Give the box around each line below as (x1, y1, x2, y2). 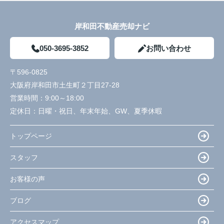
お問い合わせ (145, 44, 191, 53)
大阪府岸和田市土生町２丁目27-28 (10, 81, 121, 89)
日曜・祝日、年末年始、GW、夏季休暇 (38, 107, 162, 115)
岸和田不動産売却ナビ (74, 22, 149, 31)
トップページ (10, 131, 52, 140)
